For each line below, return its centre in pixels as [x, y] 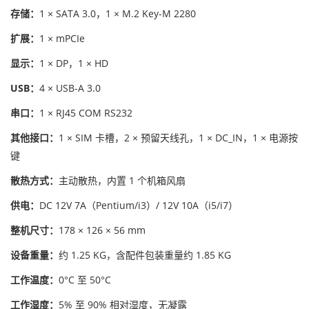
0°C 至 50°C [85, 280]
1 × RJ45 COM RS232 [86, 113]
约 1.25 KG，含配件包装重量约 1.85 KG [145, 255]
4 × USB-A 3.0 [70, 88]
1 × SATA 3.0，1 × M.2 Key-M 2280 [118, 13]
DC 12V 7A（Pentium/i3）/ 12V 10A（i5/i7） [139, 205]
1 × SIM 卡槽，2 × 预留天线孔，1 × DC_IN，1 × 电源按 [178, 138]
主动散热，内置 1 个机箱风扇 [122, 180]
